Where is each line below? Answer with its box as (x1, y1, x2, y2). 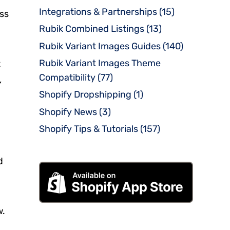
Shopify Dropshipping (39, 89, 131, 101)
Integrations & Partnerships (39, 6, 157, 17)
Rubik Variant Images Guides (39, 40, 161, 52)
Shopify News (39, 106, 97, 118)
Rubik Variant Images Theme (39, 57, 161, 69)
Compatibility (39, 71, 95, 83)
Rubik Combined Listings (39, 23, 144, 35)
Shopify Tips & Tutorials (39, 123, 138, 135)
